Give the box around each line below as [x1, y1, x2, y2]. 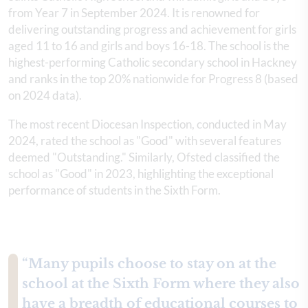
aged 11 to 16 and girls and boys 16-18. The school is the [8, 38, 289, 53]
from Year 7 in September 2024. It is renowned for [8, 5, 260, 20]
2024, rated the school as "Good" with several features [8, 133, 281, 148]
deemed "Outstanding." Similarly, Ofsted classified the [8, 150, 280, 164]
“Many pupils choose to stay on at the [22, 256, 276, 272]
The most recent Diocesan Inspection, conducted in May [8, 117, 287, 131]
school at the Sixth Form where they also [22, 276, 300, 291]
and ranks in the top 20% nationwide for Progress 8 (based [8, 71, 298, 86]
